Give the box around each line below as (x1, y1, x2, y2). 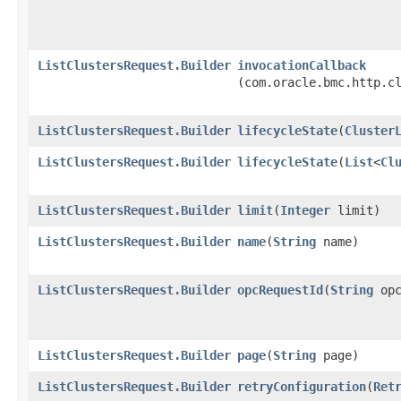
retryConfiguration (237, 379, 366, 394)
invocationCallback (237, 57, 366, 73)
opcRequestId (237, 282, 323, 297)
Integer (280, 202, 330, 218)
